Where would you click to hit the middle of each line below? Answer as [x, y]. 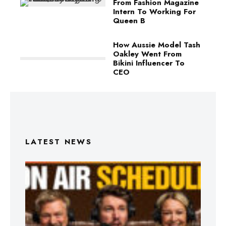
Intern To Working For [154, 12]
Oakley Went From [147, 54]
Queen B [129, 21]
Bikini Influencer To [149, 63]
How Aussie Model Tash [157, 45]
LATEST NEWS [59, 142]
